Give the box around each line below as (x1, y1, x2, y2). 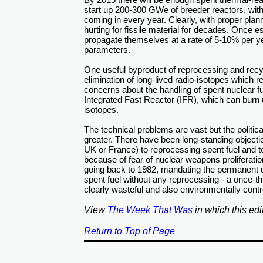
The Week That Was (107, 204, 193, 215)
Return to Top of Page (84, 225, 175, 236)
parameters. (84, 45, 130, 55)
